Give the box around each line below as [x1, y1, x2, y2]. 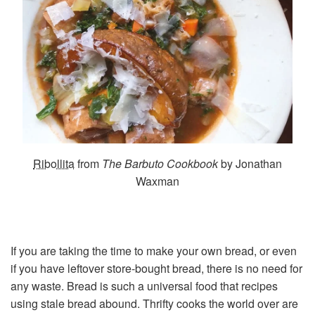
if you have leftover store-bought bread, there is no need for [11, 260, 302, 277]
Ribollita [33, 155, 75, 172]
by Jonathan [218, 155, 282, 172]
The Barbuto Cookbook [102, 155, 218, 172]
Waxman [136, 173, 179, 190]
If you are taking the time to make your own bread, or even [11, 243, 297, 259]
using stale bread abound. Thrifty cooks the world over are [11, 295, 298, 312]
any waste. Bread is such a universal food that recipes [11, 278, 278, 295]
